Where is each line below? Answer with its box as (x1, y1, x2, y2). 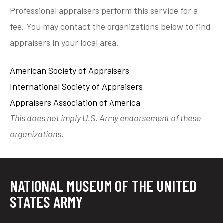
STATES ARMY (10, 192, 83, 211)
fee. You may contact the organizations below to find (10, 21, 211, 32)
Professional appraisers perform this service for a (10, 5, 198, 16)
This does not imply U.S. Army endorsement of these (10, 112, 201, 123)
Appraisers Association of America (10, 97, 141, 108)
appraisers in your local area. (10, 37, 119, 48)
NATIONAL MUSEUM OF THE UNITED (10, 176, 197, 195)
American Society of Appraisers (10, 65, 130, 76)
